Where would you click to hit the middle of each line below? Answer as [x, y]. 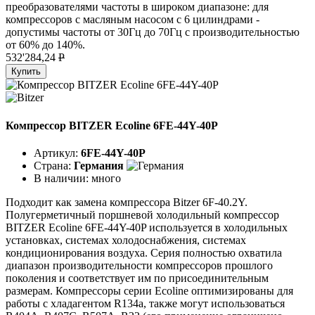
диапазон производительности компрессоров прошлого [139, 265]
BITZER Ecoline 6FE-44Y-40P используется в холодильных [147, 227]
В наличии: [63, 178]
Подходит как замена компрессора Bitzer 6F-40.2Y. [127, 202]
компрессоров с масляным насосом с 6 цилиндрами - [133, 20]
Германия [99, 165]
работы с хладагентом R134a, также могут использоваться [145, 303]
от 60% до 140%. [45, 45]
